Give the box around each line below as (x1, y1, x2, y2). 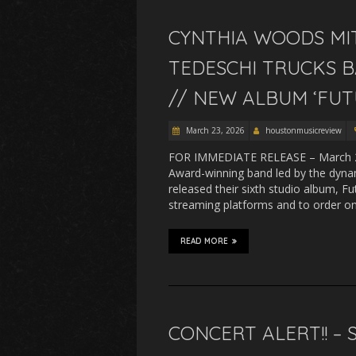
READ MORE (180, 236, 228, 246)
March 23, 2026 (184, 125, 245, 136)
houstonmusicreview (265, 125, 342, 136)
